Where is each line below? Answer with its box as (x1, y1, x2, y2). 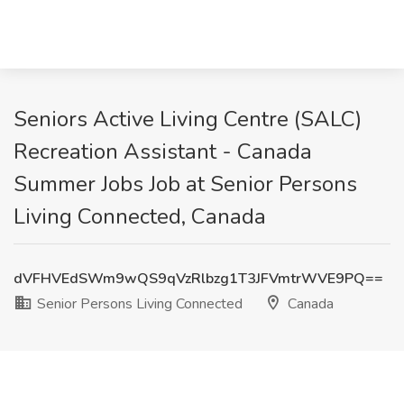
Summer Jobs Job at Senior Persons (14, 170, 357, 198)
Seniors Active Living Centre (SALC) (14, 105, 362, 133)
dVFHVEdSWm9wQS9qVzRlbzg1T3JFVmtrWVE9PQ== (14, 269, 383, 289)
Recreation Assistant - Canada (14, 137, 312, 166)
